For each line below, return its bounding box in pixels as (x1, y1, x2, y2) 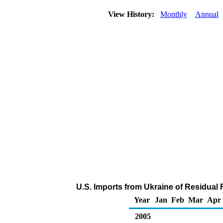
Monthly (160, 10, 187, 18)
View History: (106, 10, 158, 18)
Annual (195, 10, 219, 18)
